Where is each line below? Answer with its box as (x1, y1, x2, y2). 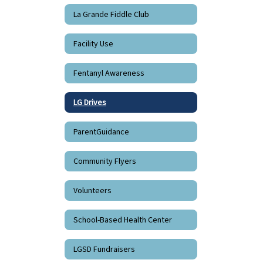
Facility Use (73, 38, 113, 50)
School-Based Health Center (73, 214, 172, 226)
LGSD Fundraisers (73, 243, 135, 255)
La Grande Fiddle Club (73, 8, 149, 21)
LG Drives (73, 96, 106, 109)
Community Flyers (73, 155, 136, 167)
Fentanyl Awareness (73, 67, 144, 79)
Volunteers (73, 184, 112, 197)
